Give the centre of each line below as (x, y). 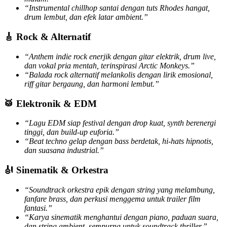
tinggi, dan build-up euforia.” (72, 132)
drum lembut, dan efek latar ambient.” (86, 17)
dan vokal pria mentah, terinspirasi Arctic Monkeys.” (109, 65)
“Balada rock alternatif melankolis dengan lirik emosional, (119, 74)
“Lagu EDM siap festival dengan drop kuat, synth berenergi (120, 123)
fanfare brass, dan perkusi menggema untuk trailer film (112, 199)
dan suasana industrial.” (64, 150)
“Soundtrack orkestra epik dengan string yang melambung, (120, 190)
